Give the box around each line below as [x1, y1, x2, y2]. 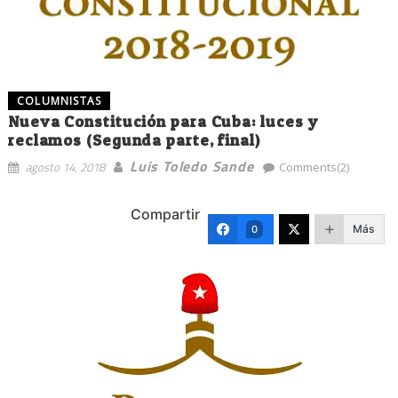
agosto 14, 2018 [25, 158, 105, 177]
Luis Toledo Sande [129, 155, 254, 178]
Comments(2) [278, 159, 349, 176]
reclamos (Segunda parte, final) [7, 131, 260, 150]
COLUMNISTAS [16, 93, 102, 109]
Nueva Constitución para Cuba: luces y [7, 112, 319, 131]
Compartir [131, 205, 201, 224]
